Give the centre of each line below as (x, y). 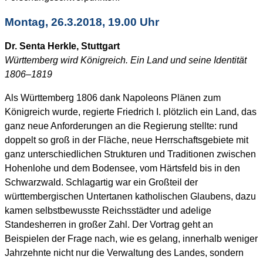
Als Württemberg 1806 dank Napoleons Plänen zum (113, 98)
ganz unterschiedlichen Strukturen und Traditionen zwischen (130, 154)
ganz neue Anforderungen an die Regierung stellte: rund (121, 126)
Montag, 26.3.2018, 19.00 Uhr (82, 22)
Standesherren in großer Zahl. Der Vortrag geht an (109, 225)
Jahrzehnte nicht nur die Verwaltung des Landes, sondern (124, 253)
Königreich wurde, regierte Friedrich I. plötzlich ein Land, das (131, 112)
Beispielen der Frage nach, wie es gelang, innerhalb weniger (131, 239)
